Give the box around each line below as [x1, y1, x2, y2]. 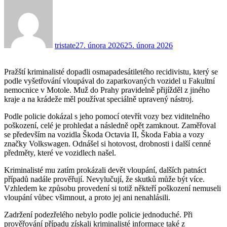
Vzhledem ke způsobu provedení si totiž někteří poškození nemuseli [4, 183, 221, 193]
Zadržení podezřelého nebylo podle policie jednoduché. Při [4, 210, 193, 219]
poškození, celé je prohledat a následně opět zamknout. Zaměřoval [4, 121, 216, 130]
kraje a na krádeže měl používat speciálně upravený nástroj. [4, 94, 194, 103]
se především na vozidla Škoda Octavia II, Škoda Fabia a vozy [4, 130, 204, 139]
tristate [55, 41, 75, 50]
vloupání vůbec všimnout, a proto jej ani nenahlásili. [4, 193, 170, 202]
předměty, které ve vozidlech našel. [4, 148, 116, 157]
